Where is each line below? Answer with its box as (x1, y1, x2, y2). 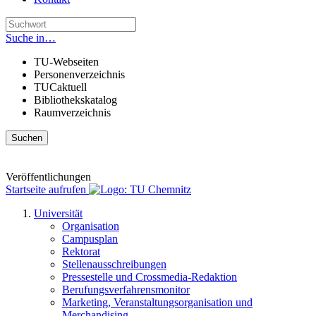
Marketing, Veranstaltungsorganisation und (62, 296, 253, 308)
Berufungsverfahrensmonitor (62, 284, 190, 296)
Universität (34, 207, 83, 219)
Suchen (11, 133, 42, 143)
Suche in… (6, 32, 56, 44)
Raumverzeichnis (34, 107, 111, 119)
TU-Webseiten (34, 56, 99, 68)
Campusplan (62, 233, 118, 245)
